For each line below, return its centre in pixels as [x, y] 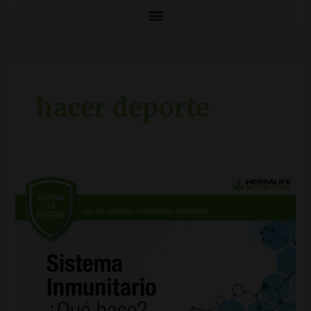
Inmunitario [40, 191]
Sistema [34, 179]
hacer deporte [123, 107]
